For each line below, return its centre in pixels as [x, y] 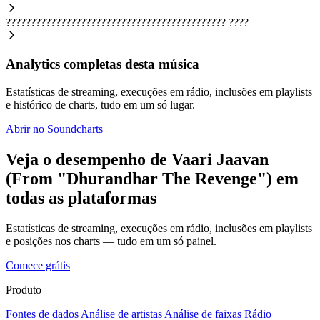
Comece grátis [38, 265]
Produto [24, 289]
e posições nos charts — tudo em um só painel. [111, 241]
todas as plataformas [81, 197]
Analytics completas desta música [102, 64]
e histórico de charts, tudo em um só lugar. [100, 105]
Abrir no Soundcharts [54, 129]
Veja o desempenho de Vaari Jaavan [137, 159]
